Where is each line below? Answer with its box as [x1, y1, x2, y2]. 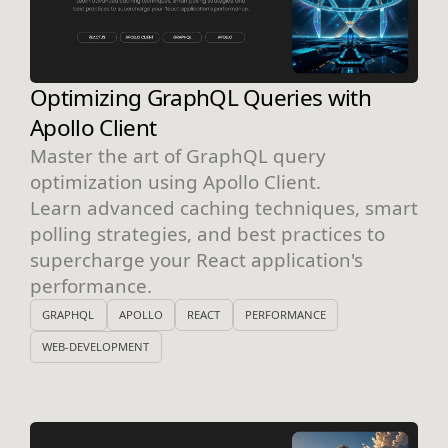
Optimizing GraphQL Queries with [30, 81, 372, 113]
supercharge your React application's [30, 246, 363, 272]
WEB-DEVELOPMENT [42, 339, 150, 355]
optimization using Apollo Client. [30, 168, 321, 194]
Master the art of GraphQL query [30, 142, 326, 168]
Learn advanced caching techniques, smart [30, 194, 418, 220]
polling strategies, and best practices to [30, 220, 385, 246]
